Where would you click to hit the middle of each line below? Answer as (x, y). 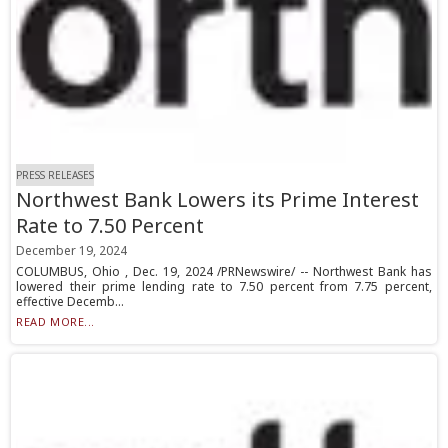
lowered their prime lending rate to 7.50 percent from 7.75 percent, (224, 287)
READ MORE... (55, 322)
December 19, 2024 (72, 251)
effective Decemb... (70, 302)
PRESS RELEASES (55, 175)
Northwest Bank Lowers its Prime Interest (218, 200)
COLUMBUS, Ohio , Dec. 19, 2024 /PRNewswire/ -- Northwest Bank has (224, 272)
